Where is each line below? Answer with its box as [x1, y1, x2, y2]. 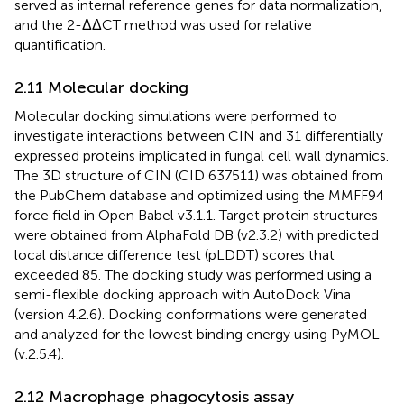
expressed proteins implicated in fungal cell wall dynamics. [14, 147, 389, 165]
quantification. [14, 36, 106, 54]
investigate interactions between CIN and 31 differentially [14, 127, 383, 145]
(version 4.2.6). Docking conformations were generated [14, 306, 367, 324]
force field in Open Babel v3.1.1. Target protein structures [14, 207, 378, 225]
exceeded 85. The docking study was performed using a [14, 266, 372, 284]
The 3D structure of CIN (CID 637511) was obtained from [14, 167, 383, 185]
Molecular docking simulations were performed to [14, 107, 337, 125]
